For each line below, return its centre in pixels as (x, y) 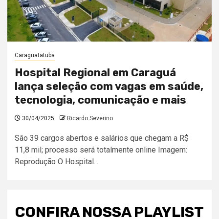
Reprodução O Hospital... (56, 162)
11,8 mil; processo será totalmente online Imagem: (101, 150)
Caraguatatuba (35, 55)
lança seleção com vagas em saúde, (109, 86)
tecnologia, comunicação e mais (100, 100)
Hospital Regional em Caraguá (95, 73)
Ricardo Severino (90, 118)
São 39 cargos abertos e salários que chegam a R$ (102, 138)
